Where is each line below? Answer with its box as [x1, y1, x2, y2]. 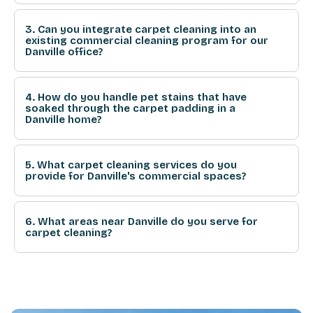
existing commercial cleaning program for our [25, 34, 268, 47]
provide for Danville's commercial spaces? [25, 169, 246, 182]
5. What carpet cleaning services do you [25, 158, 237, 171]
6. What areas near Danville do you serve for [25, 214, 258, 228]
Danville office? [25, 45, 103, 58]
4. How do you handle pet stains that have [25, 90, 247, 103]
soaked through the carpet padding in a [25, 101, 235, 115]
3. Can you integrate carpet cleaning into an [25, 22, 256, 36]
